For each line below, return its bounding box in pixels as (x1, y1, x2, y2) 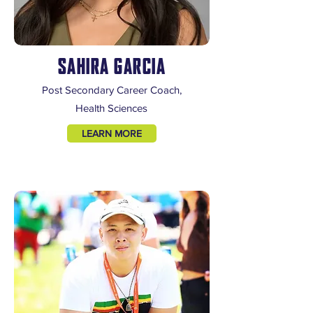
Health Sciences (75, 102, 147, 114)
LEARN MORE (82, 128, 142, 139)
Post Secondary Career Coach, (41, 84, 182, 96)
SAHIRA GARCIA (57, 54, 166, 78)
